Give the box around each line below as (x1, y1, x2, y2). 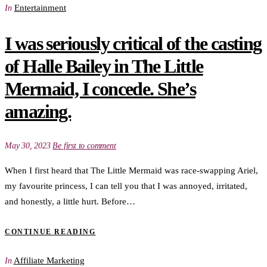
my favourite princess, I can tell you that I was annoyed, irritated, (5, 181, 247, 191)
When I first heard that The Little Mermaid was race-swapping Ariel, (5, 166, 258, 176)
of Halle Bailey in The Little (5, 55, 203, 77)
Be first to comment (52, 141, 116, 151)
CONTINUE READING (5, 228, 96, 237)
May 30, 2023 (5, 141, 53, 151)
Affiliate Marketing (13, 255, 85, 265)
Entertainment (14, 3, 66, 13)
